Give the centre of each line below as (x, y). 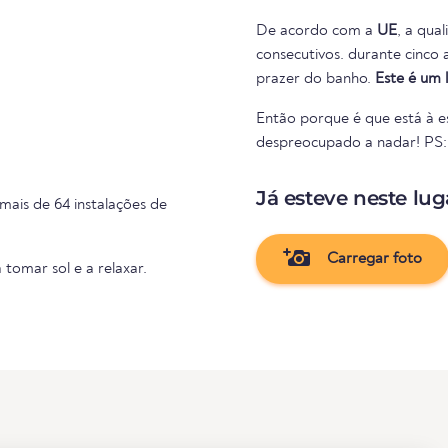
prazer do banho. (315, 78)
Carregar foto (372, 258)
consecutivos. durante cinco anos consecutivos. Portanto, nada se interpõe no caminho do (302, 54)
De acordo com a (316, 30)
